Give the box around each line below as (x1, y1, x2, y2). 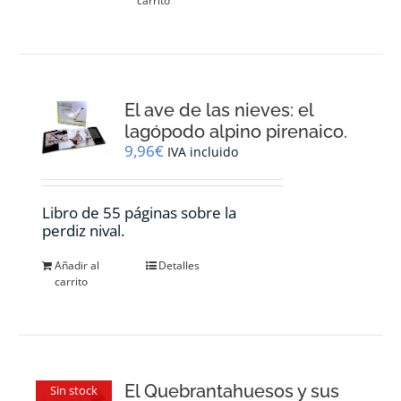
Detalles (158, 257, 200, 273)
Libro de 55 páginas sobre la (42, 201, 237, 223)
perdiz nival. (42, 219, 125, 241)
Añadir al (55, 257, 100, 273)
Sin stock (49, 382, 98, 399)
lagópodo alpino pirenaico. (124, 120, 348, 142)
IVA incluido (167, 142, 239, 160)
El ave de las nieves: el (124, 98, 314, 121)
